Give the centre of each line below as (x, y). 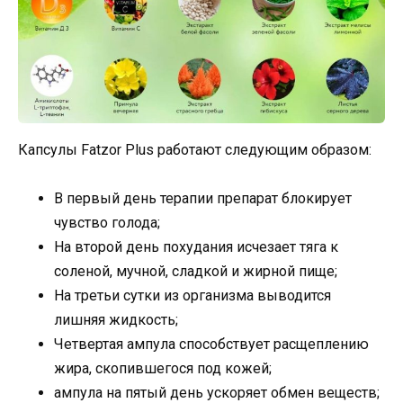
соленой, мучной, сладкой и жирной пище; (196, 272)
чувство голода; (107, 223)
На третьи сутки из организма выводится (193, 296)
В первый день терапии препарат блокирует (203, 199)
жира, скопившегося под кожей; (163, 369)
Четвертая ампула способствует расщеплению (211, 345)
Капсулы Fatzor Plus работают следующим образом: (195, 149)
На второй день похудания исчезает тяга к (196, 247)
